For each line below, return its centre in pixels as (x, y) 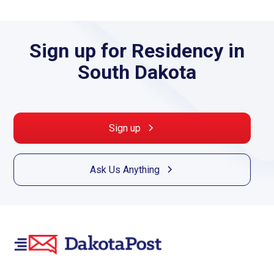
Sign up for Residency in (137, 50)
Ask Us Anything (125, 169)
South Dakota (137, 72)
